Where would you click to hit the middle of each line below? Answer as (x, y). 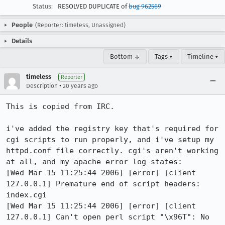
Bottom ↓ (125, 57)
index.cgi (26, 195)
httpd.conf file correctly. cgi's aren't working (112, 151)
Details (22, 41)
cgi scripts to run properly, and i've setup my (110, 140)
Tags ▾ (164, 57)
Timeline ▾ (203, 57)
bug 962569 (145, 6)
